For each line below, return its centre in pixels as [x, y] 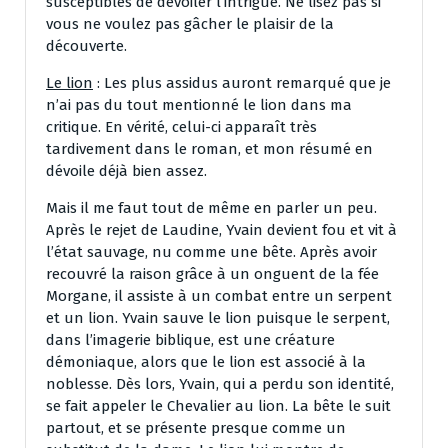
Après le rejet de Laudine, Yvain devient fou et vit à [221, 229]
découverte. [86, 45]
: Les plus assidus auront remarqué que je [242, 82]
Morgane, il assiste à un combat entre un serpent [219, 295]
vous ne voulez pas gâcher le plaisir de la [190, 23]
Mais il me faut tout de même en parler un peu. [211, 207]
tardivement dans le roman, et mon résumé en [209, 148]
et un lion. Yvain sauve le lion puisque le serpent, [218, 317]
